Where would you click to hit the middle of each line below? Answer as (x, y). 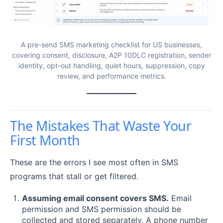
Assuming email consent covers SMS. (95, 198)
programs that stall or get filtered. (74, 176)
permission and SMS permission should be (102, 209)
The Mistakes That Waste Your (101, 126)
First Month (45, 140)
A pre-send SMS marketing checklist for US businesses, (111, 45)
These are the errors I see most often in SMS (94, 163)
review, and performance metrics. (111, 76)
